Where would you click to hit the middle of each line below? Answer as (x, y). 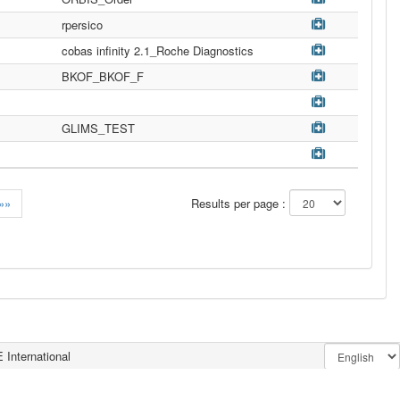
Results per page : (241, 203)
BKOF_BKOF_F (103, 76)
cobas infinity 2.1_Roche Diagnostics (158, 50)
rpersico (82, 25)
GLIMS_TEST (98, 128)
